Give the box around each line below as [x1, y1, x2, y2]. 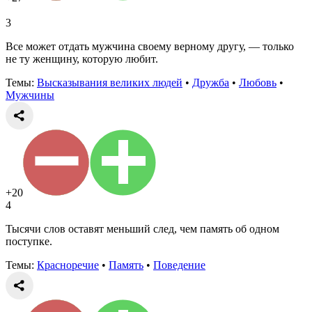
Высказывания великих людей [37, 76, 182, 88]
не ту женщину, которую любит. [6, 52, 158, 65]
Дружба [192, 76, 229, 88]
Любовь [239, 76, 276, 88]
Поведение [153, 258, 205, 271]
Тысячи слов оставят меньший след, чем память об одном [6, 222, 279, 235]
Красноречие [37, 258, 99, 271]
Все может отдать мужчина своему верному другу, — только [6, 40, 294, 52]
